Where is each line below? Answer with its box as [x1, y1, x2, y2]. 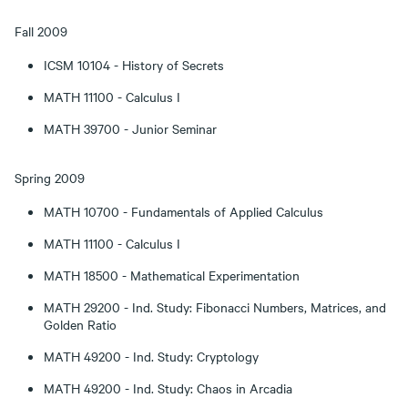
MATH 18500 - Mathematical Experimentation [44, 266, 300, 284]
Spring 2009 [15, 168, 85, 187]
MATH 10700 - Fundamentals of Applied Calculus [44, 202, 323, 220]
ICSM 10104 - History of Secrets [44, 56, 224, 74]
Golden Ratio [44, 315, 117, 333]
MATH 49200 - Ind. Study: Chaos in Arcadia [44, 379, 292, 397]
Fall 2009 [15, 22, 67, 40]
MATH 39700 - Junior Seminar [44, 119, 217, 138]
